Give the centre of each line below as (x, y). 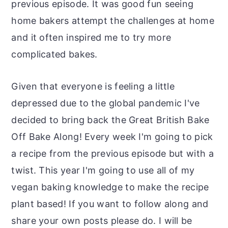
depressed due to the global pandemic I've (106, 103)
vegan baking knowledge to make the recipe (110, 187)
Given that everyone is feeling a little (93, 86)
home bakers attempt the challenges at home (113, 20)
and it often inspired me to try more (91, 37)
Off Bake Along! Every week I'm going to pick (112, 136)
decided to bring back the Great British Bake (110, 120)
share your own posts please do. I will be (102, 220)
